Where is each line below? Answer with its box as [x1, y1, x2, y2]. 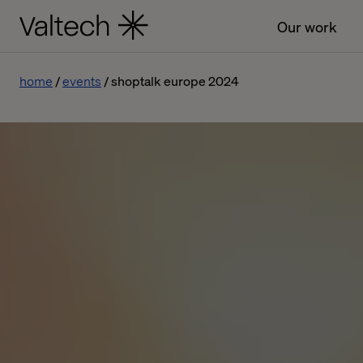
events [62, 72, 101, 89]
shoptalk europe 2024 [111, 72, 239, 89]
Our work [277, 17, 338, 36]
